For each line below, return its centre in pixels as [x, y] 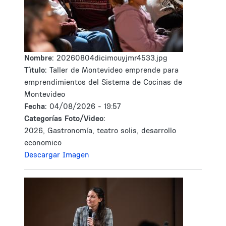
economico [43, 143]
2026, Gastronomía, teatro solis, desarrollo [100, 130]
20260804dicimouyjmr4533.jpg [112, 58]
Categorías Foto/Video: [65, 118]
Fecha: [37, 106]
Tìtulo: [36, 70]
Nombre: [40, 58]
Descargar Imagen [57, 155]
